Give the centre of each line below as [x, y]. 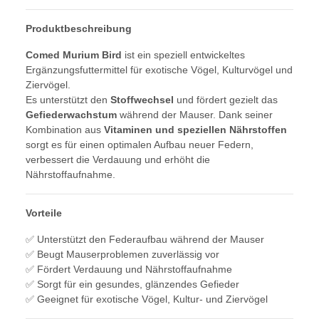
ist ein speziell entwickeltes [183, 55]
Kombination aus [65, 130]
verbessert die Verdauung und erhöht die [118, 160]
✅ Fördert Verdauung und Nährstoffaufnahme [129, 270]
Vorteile [44, 213]
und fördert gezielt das [226, 100]
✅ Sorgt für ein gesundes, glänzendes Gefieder [132, 284]
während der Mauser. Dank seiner [195, 115]
